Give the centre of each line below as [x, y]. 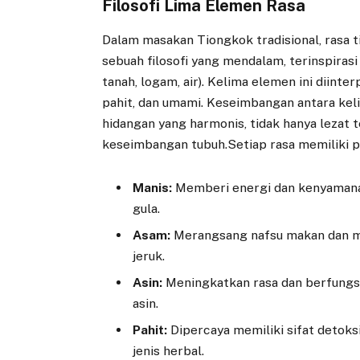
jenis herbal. [169, 350]
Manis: [153, 188]
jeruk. [149, 256]
